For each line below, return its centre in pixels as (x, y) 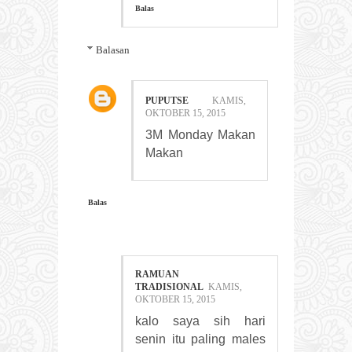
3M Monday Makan (200, 135)
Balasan (112, 50)
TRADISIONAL (169, 286)
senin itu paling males (200, 339)
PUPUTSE (167, 101)
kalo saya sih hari (200, 321)
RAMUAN (157, 274)
